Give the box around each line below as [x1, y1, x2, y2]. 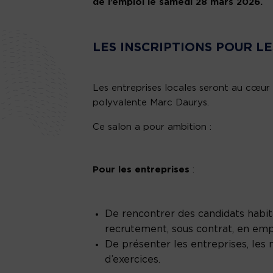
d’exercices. [105, 255, 160, 265]
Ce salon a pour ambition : [93, 122, 211, 132]
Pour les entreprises [93, 165, 190, 175]
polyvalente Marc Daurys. [93, 98, 209, 108]
